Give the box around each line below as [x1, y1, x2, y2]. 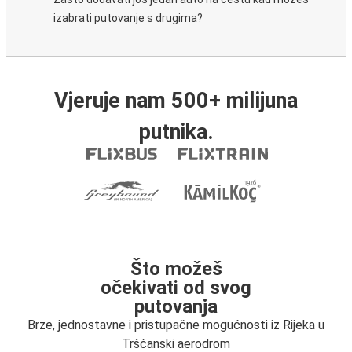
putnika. [138, 119, 214, 145]
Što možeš [130, 258, 222, 280]
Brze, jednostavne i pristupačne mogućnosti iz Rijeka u [27, 317, 324, 332]
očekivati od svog [101, 277, 251, 299]
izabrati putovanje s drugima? [53, 12, 203, 24]
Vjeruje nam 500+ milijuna [54, 88, 298, 113]
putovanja [134, 295, 218, 317]
